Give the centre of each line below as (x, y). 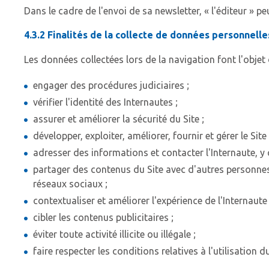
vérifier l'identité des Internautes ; (105, 102)
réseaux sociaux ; (70, 184)
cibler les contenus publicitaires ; (103, 218)
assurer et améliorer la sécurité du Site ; (119, 119)
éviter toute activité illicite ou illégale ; (114, 234)
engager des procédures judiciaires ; (111, 86)
